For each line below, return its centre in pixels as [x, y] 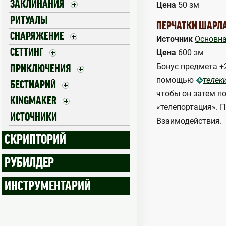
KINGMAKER [33, 101]
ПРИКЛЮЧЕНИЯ [41, 69]
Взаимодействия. [189, 121]
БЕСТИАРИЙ [33, 85]
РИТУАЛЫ [29, 20]
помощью [176, 80]
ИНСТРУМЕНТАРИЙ [48, 186]
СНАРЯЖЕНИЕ [37, 36]
